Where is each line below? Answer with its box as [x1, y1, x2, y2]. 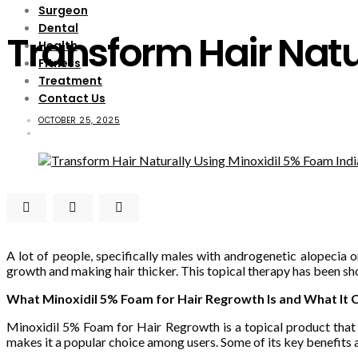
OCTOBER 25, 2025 [38, 113, 120, 126]
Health [38, 38, 78, 54]
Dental [38, 20, 78, 37]
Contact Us [38, 90, 105, 107]
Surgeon [38, 2, 88, 19]
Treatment [38, 73, 102, 89]
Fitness [38, 55, 81, 72]
